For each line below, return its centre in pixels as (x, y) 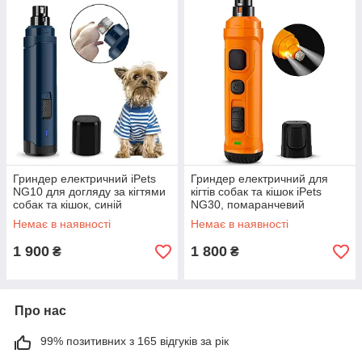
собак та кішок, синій (67, 204)
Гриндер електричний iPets (84, 179)
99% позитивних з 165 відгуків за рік (135, 341)
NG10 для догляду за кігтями (89, 192)
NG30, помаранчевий (248, 204)
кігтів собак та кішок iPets (256, 192)
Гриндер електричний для (259, 179)
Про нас (40, 311)
